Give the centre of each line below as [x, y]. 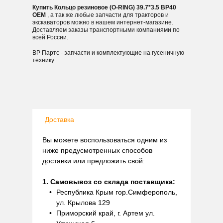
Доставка [59, 119]
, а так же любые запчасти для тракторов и [108, 15]
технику [43, 60]
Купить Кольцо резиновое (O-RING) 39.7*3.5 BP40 [104, 7]
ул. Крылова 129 [83, 203]
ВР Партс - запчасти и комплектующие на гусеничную [108, 53]
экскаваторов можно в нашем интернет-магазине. [103, 22]
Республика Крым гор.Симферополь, [117, 192]
